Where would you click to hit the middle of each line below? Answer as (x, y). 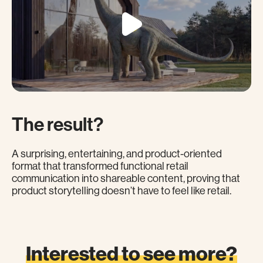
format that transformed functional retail (100, 166)
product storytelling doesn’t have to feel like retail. (122, 191)
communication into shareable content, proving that (126, 179)
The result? (58, 125)
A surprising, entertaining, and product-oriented (117, 154)
